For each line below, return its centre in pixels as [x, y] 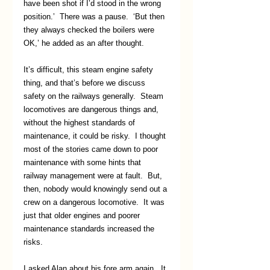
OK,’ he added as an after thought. [84, 43]
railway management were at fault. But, [94, 175]
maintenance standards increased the [90, 228]
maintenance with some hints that [83, 162]
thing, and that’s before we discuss [86, 83]
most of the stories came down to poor [92, 149]
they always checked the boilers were [90, 30]
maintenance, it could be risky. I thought [96, 136]
